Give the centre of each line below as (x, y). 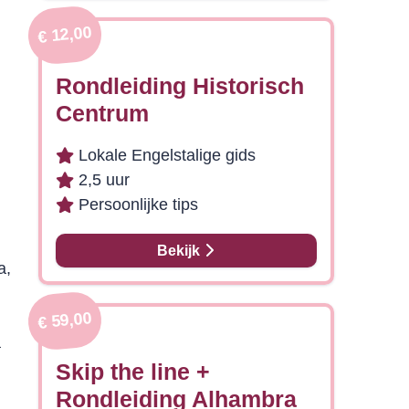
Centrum (102, 113)
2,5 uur (104, 180)
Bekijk (181, 251)
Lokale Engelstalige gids (167, 155)
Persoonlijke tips (138, 204)
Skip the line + (132, 372)
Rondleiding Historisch (179, 86)
